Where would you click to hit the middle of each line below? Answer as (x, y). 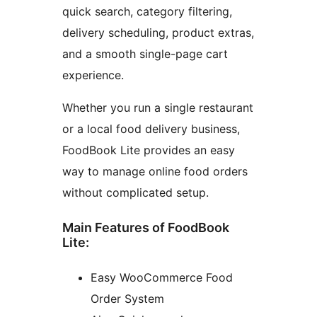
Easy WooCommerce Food (162, 278)
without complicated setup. (136, 193)
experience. (93, 75)
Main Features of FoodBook (146, 228)
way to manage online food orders (155, 172)
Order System (127, 299)
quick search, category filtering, (147, 12)
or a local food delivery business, (151, 129)
